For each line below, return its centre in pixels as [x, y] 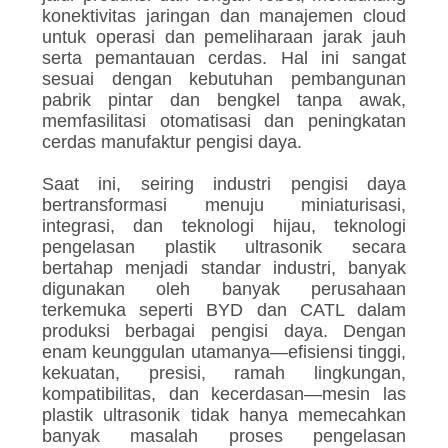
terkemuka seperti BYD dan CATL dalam [224, 310]
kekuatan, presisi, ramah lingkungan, [224, 373]
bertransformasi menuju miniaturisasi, [224, 205]
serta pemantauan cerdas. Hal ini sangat [224, 58]
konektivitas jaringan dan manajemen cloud [224, 16]
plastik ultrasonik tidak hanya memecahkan [224, 415]
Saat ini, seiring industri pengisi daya [224, 184]
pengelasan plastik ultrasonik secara [224, 247]
